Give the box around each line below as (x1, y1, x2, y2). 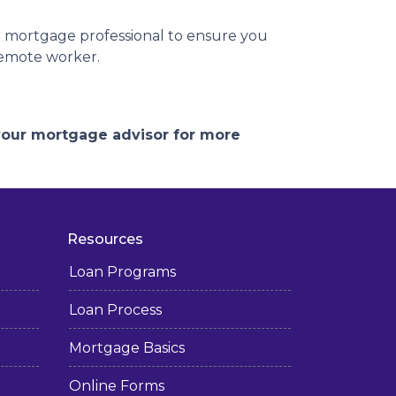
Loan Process (69, 301, 162, 318)
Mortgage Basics (69, 339, 185, 356)
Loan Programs (69, 263, 176, 280)
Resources (67, 231, 143, 247)
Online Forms (69, 377, 164, 394)
